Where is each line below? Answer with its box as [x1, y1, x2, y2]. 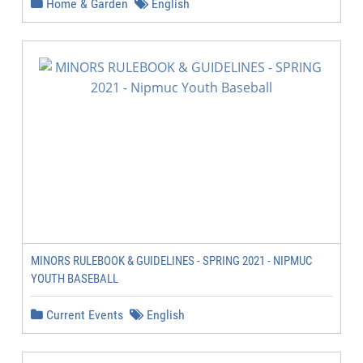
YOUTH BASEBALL [31, 271, 118, 286]
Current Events [43, 307, 123, 322]
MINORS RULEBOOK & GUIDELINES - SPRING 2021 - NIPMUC [31, 254, 313, 268]
